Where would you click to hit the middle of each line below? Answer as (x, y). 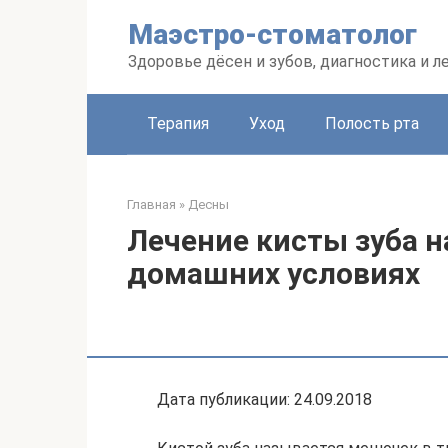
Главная (151, 204)
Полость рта (372, 123)
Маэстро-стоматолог (272, 34)
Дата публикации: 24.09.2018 (264, 399)
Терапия (178, 123)
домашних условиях (273, 273)
